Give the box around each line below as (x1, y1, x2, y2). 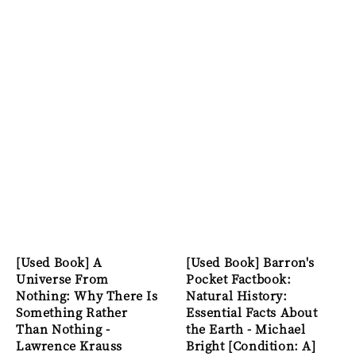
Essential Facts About (186, 304, 318, 321)
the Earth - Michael (186, 320, 306, 338)
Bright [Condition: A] (186, 337, 316, 354)
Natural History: (186, 287, 288, 304)
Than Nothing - (16, 320, 110, 338)
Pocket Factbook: (186, 270, 292, 288)
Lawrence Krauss (16, 337, 122, 354)
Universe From (16, 270, 109, 288)
